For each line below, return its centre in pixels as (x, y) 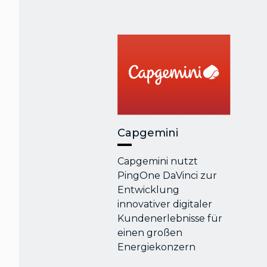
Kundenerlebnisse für (170, 219)
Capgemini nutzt (158, 162)
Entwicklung (149, 190)
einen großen (150, 233)
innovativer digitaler (165, 204)
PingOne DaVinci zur (167, 176)
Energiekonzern (157, 247)
